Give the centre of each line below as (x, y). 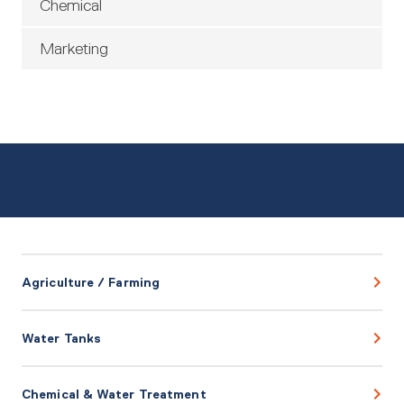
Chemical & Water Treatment (114, 394)
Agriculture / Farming (91, 282)
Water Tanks (62, 338)
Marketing (74, 49)
